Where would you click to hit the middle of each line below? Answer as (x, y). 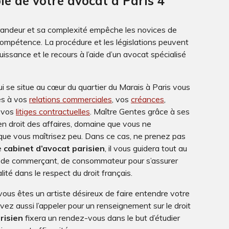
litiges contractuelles (53, 111)
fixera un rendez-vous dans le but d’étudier (102, 217)
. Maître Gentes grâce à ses (140, 111)
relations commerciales (71, 99)
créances (147, 99)
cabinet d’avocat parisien (54, 148)
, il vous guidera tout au (146, 148)
